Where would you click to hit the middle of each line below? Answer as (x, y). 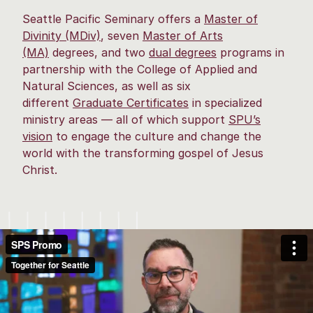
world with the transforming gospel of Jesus (143, 153)
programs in (250, 52)
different (48, 102)
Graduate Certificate (128, 102)
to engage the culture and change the (157, 136)
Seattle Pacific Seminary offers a (113, 19)
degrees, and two (99, 52)
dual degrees (183, 52)
